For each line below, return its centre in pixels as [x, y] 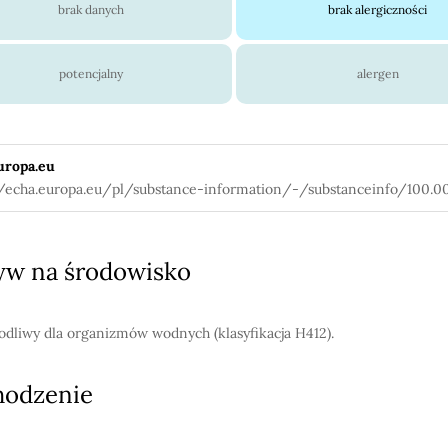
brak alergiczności [377, 9]
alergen [377, 73]
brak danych [90, 9]
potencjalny [90, 73]
